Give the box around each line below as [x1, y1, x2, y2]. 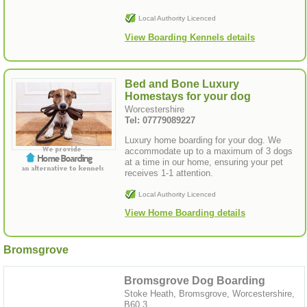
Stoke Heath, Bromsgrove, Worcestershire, [124, 288, 295, 299]
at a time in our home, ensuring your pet [125, 156, 283, 167]
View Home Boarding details [125, 208, 245, 219]
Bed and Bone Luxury [125, 77, 239, 90]
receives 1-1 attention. [125, 167, 213, 178]
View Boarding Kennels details [125, 32, 255, 42]
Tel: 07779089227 [125, 114, 195, 125]
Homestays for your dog [125, 90, 251, 102]
